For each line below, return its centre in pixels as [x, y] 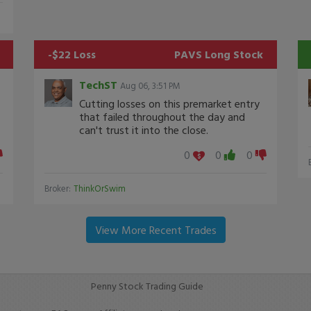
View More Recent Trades [155, 229]
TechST [98, 84]
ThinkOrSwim [100, 188]
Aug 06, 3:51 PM [150, 85]
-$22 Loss [72, 54]
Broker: [58, 188]
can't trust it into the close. [144, 129]
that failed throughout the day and [162, 116]
